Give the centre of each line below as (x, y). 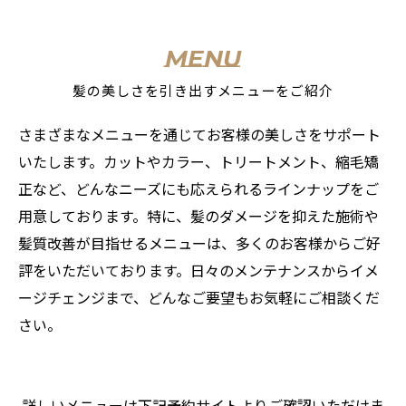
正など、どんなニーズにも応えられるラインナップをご (198, 191)
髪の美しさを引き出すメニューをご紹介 (203, 92)
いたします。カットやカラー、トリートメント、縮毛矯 (198, 164)
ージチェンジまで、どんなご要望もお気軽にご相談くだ (199, 300)
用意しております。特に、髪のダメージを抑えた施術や (198, 218)
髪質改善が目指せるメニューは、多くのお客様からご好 (199, 245)
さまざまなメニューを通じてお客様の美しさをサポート (199, 136)
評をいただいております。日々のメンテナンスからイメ (198, 272)
